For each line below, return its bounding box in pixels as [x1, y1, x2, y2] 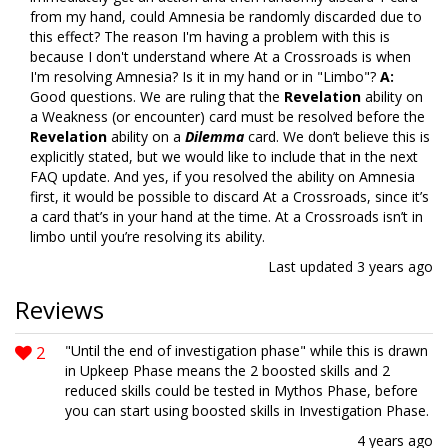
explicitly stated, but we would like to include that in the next [30, 147, 418, 166]
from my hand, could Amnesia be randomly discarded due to [30, 7, 422, 26]
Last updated [268, 257, 357, 276]
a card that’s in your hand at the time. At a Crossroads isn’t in [30, 207, 423, 226]
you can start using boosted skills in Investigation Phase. [65, 401, 429, 420]
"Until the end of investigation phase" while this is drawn [65, 341, 428, 360]
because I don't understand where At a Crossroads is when [30, 47, 411, 66]
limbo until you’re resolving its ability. [30, 227, 265, 246]
